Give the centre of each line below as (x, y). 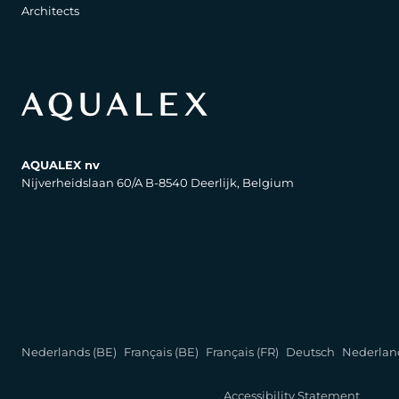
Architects (50, 11)
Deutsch (310, 352)
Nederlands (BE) (69, 352)
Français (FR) (242, 352)
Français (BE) (161, 352)
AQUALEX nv (61, 165)
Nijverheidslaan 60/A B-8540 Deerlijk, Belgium (158, 183)
